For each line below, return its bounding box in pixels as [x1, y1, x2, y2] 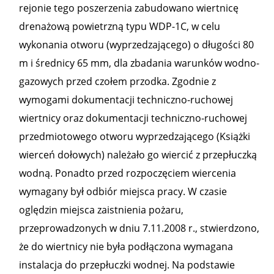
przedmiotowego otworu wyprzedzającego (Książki [19, 130, 250, 143]
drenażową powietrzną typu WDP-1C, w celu [19, 20, 220, 33]
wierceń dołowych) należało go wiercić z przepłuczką [19, 148, 257, 161]
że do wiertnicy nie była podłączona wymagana [19, 240, 233, 253]
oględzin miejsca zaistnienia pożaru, [19, 203, 183, 217]
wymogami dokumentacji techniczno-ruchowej [19, 93, 233, 106]
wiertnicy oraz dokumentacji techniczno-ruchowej [19, 111, 247, 125]
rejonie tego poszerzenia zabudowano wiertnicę [19, 1, 239, 15]
